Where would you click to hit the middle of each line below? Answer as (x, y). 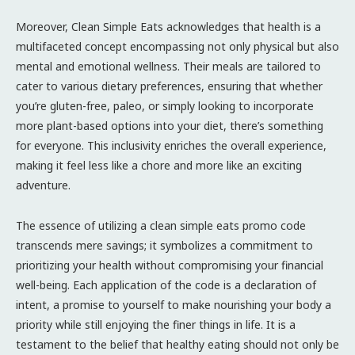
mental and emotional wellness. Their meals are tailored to (168, 66)
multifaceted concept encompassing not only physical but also (177, 46)
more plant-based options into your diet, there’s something (170, 125)
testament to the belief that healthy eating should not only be (177, 344)
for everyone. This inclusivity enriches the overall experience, (171, 145)
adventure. (43, 185)
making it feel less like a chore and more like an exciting (159, 165)
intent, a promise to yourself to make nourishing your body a (174, 304)
